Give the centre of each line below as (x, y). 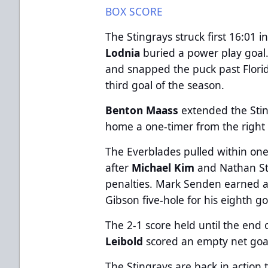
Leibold (124, 241)
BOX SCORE (134, 11)
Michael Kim (163, 167)
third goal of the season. (165, 85)
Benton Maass (142, 110)
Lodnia (123, 52)
